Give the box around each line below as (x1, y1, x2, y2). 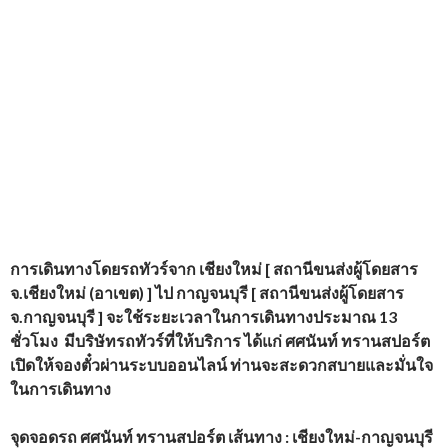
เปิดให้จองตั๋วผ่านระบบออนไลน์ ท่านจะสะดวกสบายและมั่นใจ (10, 355, 433, 374)
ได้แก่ (244, 331, 285, 350)
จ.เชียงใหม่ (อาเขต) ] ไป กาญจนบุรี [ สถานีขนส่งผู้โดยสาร (10, 283, 404, 302)
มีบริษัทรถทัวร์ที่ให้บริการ (58, 331, 244, 350)
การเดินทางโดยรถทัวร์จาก (10, 259, 199, 278)
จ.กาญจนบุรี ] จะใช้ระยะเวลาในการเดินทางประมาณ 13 (10, 307, 397, 326)
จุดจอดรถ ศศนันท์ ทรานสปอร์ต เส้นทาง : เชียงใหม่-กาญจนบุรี (10, 427, 433, 446)
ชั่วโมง (10, 331, 58, 350)
